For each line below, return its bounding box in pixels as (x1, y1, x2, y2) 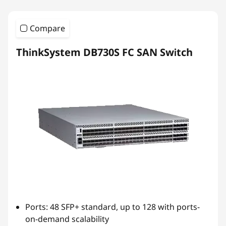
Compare (30, 23, 65, 34)
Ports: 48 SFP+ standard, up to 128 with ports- (25, 201, 200, 212)
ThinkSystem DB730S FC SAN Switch (16, 45, 193, 59)
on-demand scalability (25, 213, 109, 224)
